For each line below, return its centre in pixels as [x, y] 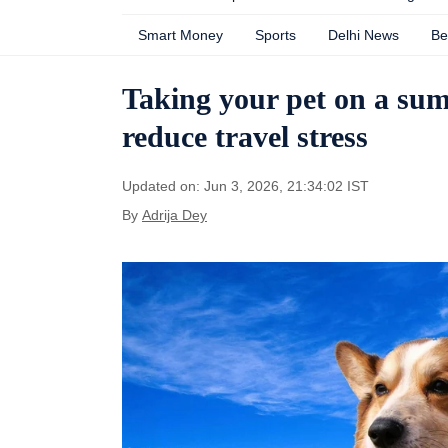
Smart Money [180, 35]
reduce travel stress [245, 136]
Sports [275, 35]
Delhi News [363, 35]
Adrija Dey [174, 215]
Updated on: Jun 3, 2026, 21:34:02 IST [245, 186]
